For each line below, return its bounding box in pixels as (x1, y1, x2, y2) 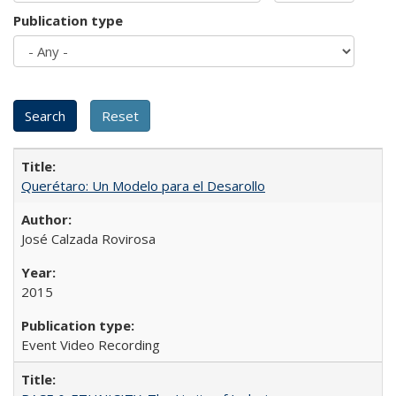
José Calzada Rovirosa (21, 229, 156, 247)
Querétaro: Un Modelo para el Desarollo (21, 176, 265, 194)
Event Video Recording (21, 335, 160, 354)
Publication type (13, 11, 123, 29)
